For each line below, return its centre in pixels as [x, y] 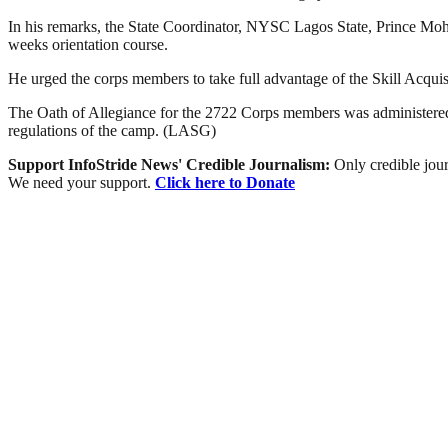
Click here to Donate [225, 182]
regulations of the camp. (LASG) [112, 130]
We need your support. [81, 182]
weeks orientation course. [88, 44]
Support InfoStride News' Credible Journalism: [171, 164]
